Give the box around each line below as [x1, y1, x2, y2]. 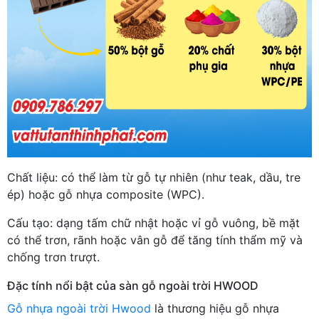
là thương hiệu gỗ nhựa [151, 300, 279, 315]
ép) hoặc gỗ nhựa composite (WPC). [7, 187, 204, 202]
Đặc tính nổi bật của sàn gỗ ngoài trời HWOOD [7, 278, 258, 293]
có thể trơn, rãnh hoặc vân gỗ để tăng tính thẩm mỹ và [7, 232, 303, 247]
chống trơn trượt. [7, 249, 100, 264]
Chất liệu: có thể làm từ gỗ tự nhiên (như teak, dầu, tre [7, 169, 300, 184]
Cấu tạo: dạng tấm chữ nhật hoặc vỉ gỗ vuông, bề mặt [7, 215, 300, 230]
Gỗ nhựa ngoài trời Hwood [7, 300, 151, 315]
